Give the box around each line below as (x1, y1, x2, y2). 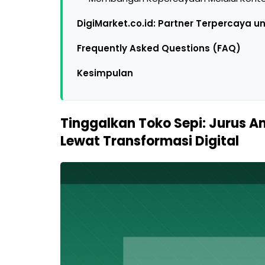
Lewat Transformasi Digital (60, 132, 239, 150)
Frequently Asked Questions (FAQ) (77, 42, 241, 54)
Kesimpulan (77, 67, 133, 79)
